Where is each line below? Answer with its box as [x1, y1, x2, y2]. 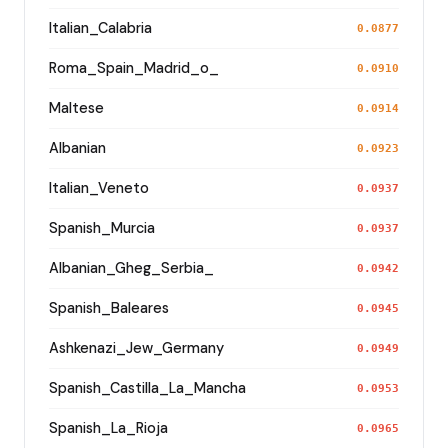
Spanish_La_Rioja [49, 418, 168, 437]
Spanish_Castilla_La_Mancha [49, 378, 246, 397]
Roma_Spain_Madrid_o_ [49, 58, 219, 77]
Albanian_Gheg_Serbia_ [49, 258, 214, 277]
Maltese [49, 98, 104, 117]
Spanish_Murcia [49, 218, 155, 237]
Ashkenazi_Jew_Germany [49, 338, 224, 357]
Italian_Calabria [49, 18, 152, 37]
